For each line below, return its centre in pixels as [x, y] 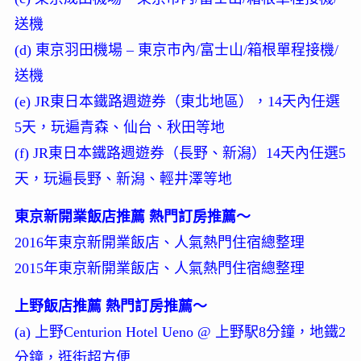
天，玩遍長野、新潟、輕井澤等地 [123, 178]
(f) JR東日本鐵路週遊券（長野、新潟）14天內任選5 [180, 153]
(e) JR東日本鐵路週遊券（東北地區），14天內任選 [177, 101]
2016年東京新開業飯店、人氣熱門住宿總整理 [159, 242]
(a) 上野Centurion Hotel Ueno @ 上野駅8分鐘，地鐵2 [180, 332]
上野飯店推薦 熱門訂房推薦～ [110, 306]
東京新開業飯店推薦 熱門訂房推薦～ [132, 216]
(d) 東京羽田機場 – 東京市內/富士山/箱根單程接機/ [176, 50]
